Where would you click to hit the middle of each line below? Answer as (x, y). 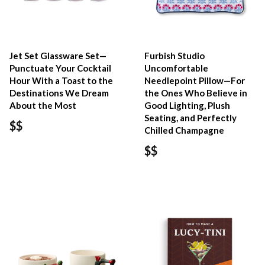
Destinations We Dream (59, 93)
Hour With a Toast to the (61, 80)
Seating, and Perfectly (191, 117)
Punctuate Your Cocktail (60, 68)
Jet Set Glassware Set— (58, 55)
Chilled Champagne (185, 130)
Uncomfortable (177, 68)
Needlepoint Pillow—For (195, 80)
